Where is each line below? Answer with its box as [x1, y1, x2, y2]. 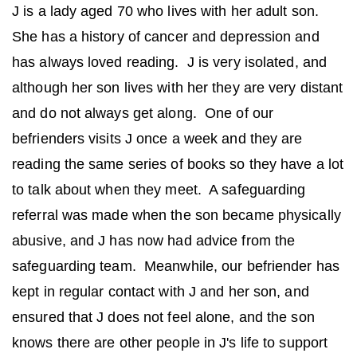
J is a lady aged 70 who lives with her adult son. [12, 2, 324, 19]
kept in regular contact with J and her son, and [12, 283, 309, 300]
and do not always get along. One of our [12, 104, 274, 121]
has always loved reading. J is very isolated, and [12, 53, 328, 70]
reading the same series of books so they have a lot [12, 155, 344, 172]
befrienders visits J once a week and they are [12, 130, 303, 147]
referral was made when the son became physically [12, 206, 341, 223]
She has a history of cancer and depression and [12, 28, 320, 45]
